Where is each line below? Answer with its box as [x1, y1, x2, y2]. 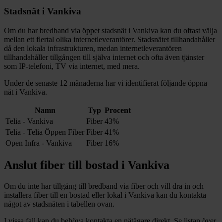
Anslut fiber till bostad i [4, 159, 128, 172]
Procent [105, 106, 131, 114]
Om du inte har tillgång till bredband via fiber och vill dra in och [4, 182, 204, 191]
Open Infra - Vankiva [5, 138, 72, 147]
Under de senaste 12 [4, 78, 67, 87]
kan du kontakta [154, 191, 206, 200]
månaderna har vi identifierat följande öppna [69, 78, 207, 87]
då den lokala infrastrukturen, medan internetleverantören [4, 44, 182, 53]
